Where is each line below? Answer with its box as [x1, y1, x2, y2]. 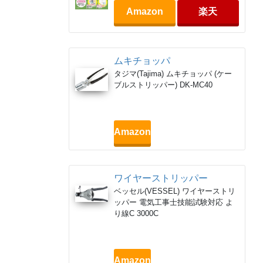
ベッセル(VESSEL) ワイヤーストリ [114, 187, 235, 196]
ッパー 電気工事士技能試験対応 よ [114, 198, 233, 207]
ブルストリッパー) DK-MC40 [114, 80, 213, 90]
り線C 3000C [114, 209, 159, 218]
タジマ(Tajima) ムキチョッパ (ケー [114, 69, 232, 79]
